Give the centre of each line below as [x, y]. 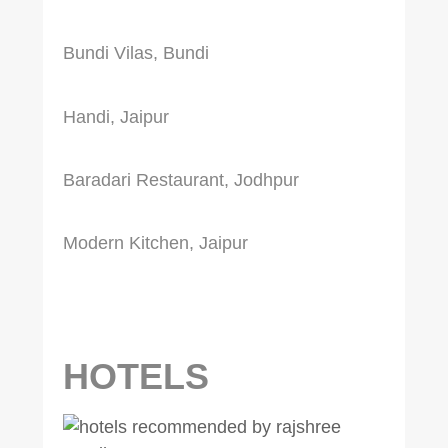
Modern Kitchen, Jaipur [155, 243]
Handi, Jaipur [115, 116]
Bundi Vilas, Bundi [135, 53]
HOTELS [140, 377]
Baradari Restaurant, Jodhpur [180, 180]
